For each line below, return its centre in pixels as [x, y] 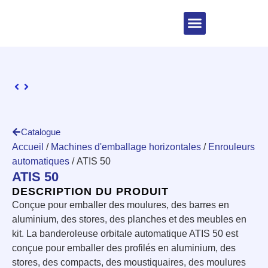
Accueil [28, 147]
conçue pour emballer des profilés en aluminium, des [124, 248]
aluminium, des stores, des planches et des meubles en [129, 219]
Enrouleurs [232, 147]
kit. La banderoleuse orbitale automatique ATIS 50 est [125, 233]
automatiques [41, 161]
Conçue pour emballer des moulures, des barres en [121, 205]
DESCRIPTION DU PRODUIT [90, 191]
